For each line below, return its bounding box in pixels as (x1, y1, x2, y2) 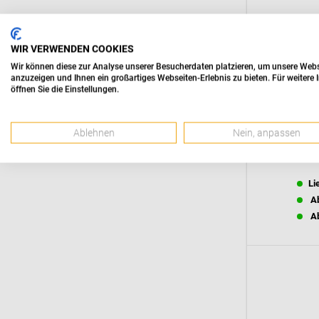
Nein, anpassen (233, 127, 301, 139)
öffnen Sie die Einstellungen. (11, 84, 119, 95)
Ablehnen (73, 127, 115, 139)
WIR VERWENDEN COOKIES (11, 43, 134, 55)
